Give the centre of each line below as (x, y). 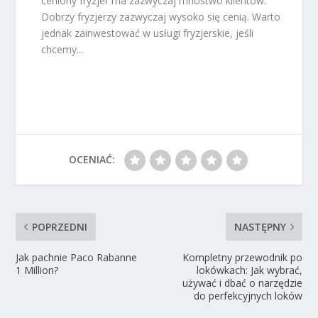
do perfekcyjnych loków (248, 295)
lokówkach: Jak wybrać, (249, 270)
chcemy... (62, 49)
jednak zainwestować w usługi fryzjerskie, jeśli (148, 33)
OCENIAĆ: (92, 159)
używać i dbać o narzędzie (242, 283)
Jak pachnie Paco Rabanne (77, 257)
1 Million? (37, 270)
